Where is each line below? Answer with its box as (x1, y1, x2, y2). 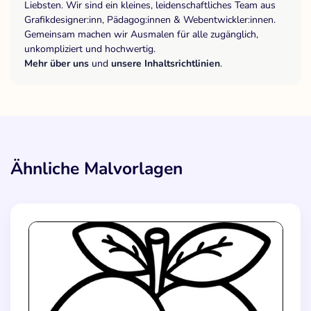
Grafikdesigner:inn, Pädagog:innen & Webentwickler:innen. (24, 13, 276, 27)
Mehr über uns (24, 57, 89, 71)
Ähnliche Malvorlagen (10, 157, 183, 181)
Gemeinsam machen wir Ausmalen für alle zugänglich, (24, 28, 258, 42)
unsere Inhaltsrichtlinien (111, 57, 220, 71)
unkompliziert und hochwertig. (24, 42, 155, 56)
